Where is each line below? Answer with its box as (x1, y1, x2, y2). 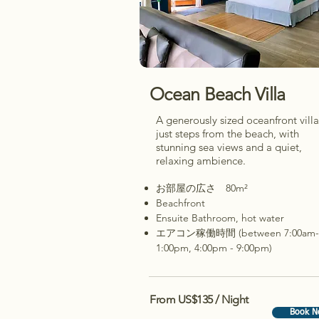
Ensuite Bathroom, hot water (156, 211, 284, 224)
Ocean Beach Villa (150, 83, 286, 105)
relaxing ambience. (156, 154, 246, 167)
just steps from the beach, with (156, 127, 299, 140)
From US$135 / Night (150, 293, 249, 306)
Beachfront (156, 197, 205, 209)
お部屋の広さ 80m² (156, 182, 251, 194)
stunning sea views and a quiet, (156, 140, 302, 154)
